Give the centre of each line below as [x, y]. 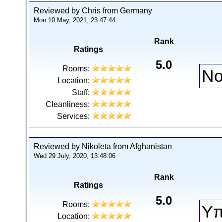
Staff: [81, 92]
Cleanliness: [68, 104]
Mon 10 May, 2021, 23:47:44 [75, 20]
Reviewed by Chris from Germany [93, 11]
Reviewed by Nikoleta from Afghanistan [103, 146]
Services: [73, 116]
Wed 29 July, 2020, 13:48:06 [75, 156]
